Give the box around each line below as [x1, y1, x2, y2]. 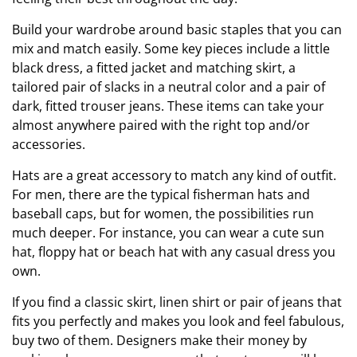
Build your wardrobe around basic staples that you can [12, 20, 342, 38]
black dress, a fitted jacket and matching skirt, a [12, 58, 296, 76]
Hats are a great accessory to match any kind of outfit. [12, 166, 336, 184]
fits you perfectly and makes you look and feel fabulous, [12, 312, 344, 330]
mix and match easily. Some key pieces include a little [12, 39, 330, 57]
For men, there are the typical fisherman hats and [12, 185, 310, 203]
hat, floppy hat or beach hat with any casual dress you [12, 242, 335, 261]
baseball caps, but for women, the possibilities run [12, 204, 314, 222]
